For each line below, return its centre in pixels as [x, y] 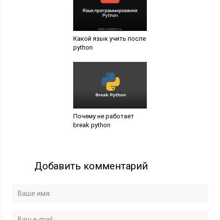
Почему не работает [103, 116]
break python [92, 125]
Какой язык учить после [109, 39]
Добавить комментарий [91, 166]
